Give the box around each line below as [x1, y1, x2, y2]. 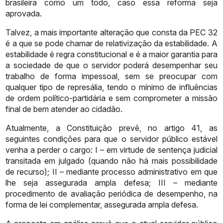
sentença [158, 144, 192, 155]
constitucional [77, 49, 127, 59]
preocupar [159, 71, 196, 81]
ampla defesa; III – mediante [95, 177, 218, 188]
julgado [59, 155, 85, 166]
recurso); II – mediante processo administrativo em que [17, 166, 218, 177]
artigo [164, 122, 185, 133]
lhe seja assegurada [5, 177, 88, 188]
